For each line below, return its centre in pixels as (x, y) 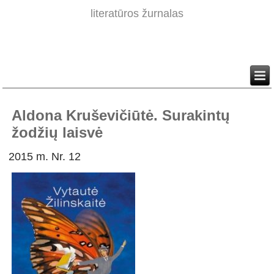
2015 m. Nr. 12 (45, 157)
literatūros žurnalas (137, 14)
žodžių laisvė (57, 133)
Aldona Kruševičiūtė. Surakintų (121, 116)
